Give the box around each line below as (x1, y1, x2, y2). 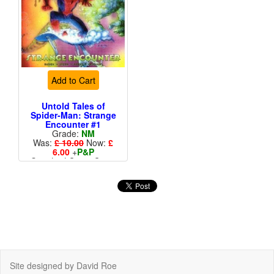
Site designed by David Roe (10, 259, 117, 272)
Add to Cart (51, 74, 95, 87)
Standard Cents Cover (30, 155, 116, 168)
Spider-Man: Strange (30, 109, 116, 122)
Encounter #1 (45, 118, 101, 131)
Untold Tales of (41, 100, 105, 113)
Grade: (51, 127, 81, 140)
